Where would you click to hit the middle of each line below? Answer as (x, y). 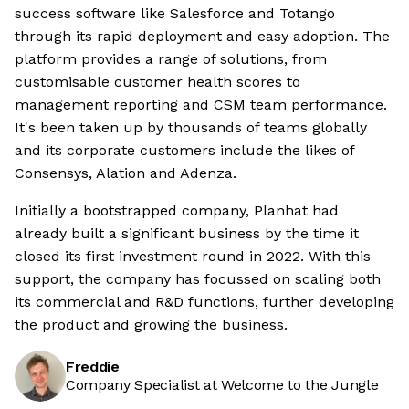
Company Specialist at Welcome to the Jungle (222, 385)
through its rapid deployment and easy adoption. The (202, 37)
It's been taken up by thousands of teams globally (191, 128)
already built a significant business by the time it (187, 234)
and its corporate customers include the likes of (184, 151)
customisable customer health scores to (157, 82)
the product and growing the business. (151, 325)
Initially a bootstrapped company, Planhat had (177, 211)
